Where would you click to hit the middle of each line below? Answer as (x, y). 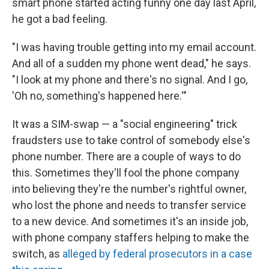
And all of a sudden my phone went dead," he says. (131, 63)
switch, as (37, 254)
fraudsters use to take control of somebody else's (131, 140)
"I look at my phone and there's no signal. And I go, (130, 80)
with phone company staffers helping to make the (131, 237)
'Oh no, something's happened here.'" (99, 96)
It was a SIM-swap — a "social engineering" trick (125, 124)
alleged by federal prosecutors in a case (157, 254)
